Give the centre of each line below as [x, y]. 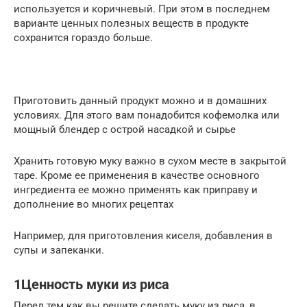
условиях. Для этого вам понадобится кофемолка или [147, 115]
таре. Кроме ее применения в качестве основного [137, 175]
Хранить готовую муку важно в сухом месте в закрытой [150, 161]
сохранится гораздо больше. [83, 37]
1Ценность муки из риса [91, 284]
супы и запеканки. [59, 250]
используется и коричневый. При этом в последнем [142, 9]
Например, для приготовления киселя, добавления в [143, 235]
